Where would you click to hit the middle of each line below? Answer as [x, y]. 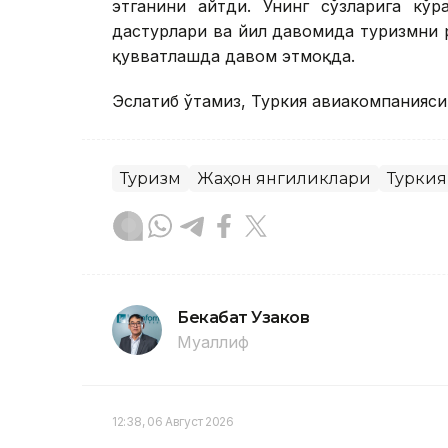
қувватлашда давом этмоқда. [233, 56]
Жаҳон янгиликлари [284, 179]
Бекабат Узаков [243, 318]
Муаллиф [213, 342]
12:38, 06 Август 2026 [173, 422]
